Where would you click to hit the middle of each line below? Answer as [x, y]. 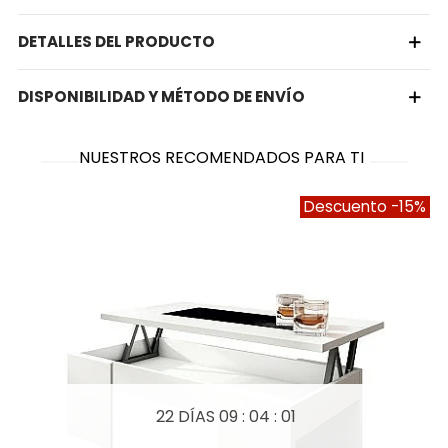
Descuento [347, 207]
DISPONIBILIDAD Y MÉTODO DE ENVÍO [161, 97]
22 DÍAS [187, 417]
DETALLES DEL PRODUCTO [116, 42]
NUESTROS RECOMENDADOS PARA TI [221, 158]
